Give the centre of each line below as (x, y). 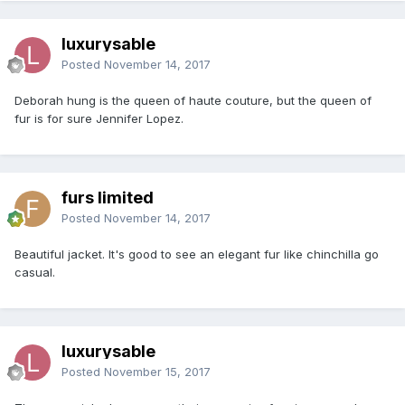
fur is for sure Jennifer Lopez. (99, 118)
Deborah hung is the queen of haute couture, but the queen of (193, 100)
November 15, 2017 (157, 371)
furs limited (108, 197)
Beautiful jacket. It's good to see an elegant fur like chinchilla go (197, 254)
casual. (35, 272)
